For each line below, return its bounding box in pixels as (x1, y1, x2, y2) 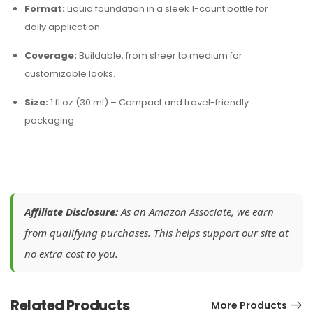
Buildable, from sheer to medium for (77, 49, 242, 62)
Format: (24, 2, 65, 15)
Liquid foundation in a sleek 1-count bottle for (65, 2, 268, 15)
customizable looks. (24, 67, 115, 80)
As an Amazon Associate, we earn (118, 205, 274, 219)
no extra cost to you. (24, 247, 118, 261)
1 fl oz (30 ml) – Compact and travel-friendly (48, 96, 249, 109)
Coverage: (24, 49, 77, 62)
